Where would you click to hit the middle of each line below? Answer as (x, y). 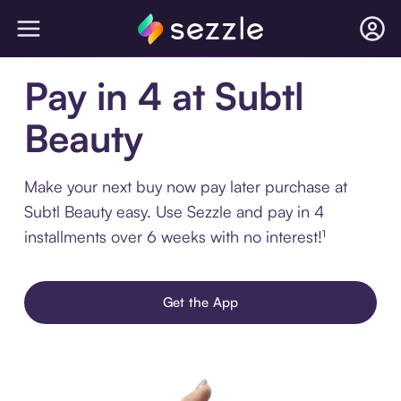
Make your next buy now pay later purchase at (185, 186)
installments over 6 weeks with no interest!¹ (175, 236)
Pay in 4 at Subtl (164, 96)
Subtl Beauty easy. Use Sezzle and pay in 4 (174, 211)
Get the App (200, 302)
